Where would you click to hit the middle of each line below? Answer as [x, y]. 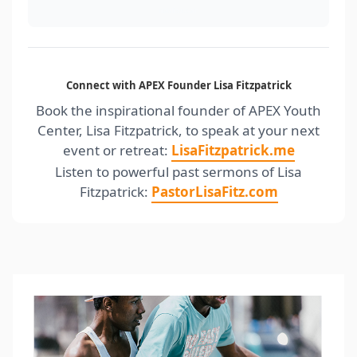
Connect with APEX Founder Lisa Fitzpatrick [178, 85]
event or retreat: [117, 150]
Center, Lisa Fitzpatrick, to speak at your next [178, 130]
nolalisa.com [178, 11]
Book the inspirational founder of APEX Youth [178, 110]
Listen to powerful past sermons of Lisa [178, 171]
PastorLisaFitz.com [214, 191]
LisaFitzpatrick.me [233, 150]
